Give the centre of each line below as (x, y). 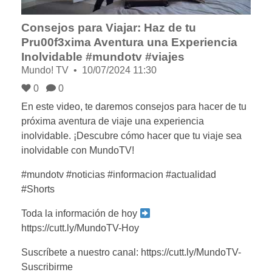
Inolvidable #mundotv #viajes (103, 57)
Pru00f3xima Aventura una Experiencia (129, 42)
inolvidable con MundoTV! (78, 151)
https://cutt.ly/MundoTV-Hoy (80, 228)
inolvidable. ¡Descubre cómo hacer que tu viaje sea (131, 136)
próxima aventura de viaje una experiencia (113, 121)
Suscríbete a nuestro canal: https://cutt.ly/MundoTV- (131, 253)
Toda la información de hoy (80, 214)
